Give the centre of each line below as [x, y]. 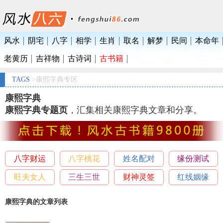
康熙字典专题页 [36, 110]
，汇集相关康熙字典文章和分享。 [135, 110]
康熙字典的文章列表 [36, 202]
